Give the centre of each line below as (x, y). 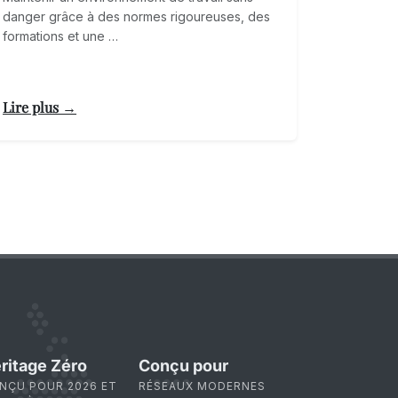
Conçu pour (183, 366)
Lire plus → (40, 107)
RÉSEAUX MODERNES (202, 386)
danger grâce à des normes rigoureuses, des (136, 17)
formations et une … (60, 36)
